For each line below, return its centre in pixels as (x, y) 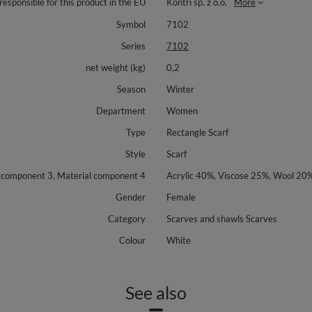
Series (133, 46)
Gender (131, 197)
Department (121, 111)
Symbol (131, 24)
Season (131, 89)
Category (127, 219)
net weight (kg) (116, 68)
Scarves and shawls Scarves (222, 219)
